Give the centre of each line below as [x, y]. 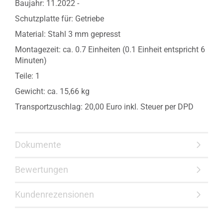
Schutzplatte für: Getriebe [59, 19]
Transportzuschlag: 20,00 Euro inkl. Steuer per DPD [104, 107]
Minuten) [31, 60]
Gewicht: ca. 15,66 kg [52, 91]
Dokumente [38, 145]
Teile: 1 [27, 76]
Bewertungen [42, 169]
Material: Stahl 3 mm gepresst [68, 34]
